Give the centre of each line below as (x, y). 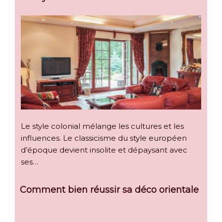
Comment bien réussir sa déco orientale (109, 190)
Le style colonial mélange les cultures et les (102, 126)
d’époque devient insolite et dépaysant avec (104, 150)
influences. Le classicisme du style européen (104, 138)
